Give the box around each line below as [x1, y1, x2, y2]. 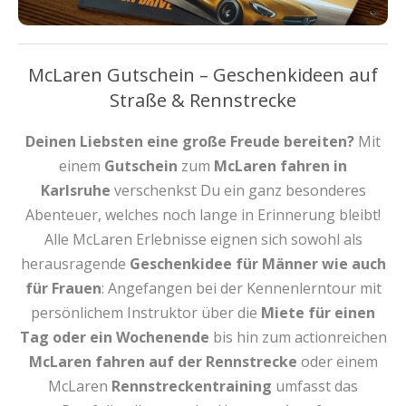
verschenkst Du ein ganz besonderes [110, 179, 366, 200]
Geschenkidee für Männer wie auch [129, 253, 386, 274]
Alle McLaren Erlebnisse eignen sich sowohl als [43, 228, 362, 249]
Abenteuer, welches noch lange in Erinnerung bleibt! [25, 204, 381, 225]
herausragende [20, 253, 130, 274]
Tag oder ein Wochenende [19, 326, 209, 347]
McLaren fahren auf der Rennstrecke [28, 351, 297, 372]
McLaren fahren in [214, 155, 347, 176]
